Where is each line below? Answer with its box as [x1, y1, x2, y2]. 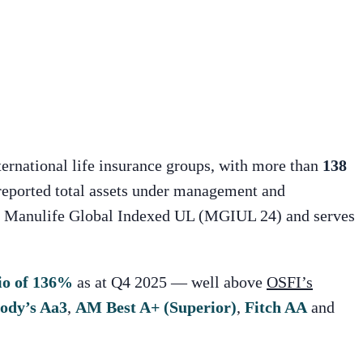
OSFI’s [267, 272, 313, 291]
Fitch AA [245, 297, 307, 316]
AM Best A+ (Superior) [75, 297, 237, 316]
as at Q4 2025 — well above [73, 272, 267, 291]
